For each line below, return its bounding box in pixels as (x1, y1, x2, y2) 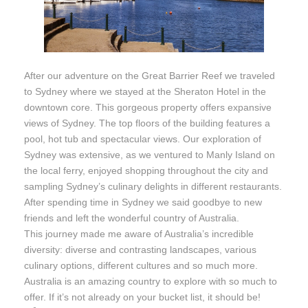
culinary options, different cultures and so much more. (24, 259, 258, 271)
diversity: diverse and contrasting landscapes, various (24, 243, 256, 255)
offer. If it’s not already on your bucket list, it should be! (24, 291, 263, 302)
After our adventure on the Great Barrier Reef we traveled (24, 69, 275, 81)
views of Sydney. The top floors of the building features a (24, 117, 270, 129)
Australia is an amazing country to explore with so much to (24, 275, 277, 287)
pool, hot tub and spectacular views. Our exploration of (24, 133, 261, 144)
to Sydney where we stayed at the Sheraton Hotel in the (24, 85, 266, 97)
